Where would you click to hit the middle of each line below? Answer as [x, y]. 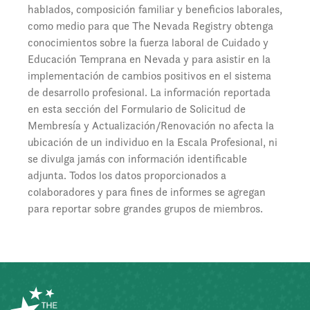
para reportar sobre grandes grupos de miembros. [145, 209]
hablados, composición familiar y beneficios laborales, [155, 9]
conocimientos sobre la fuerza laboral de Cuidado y [148, 43]
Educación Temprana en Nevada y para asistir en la [149, 59]
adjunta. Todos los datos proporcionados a [127, 175]
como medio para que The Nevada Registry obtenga [151, 26]
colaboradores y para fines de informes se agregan [147, 192]
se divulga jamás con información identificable [137, 159]
